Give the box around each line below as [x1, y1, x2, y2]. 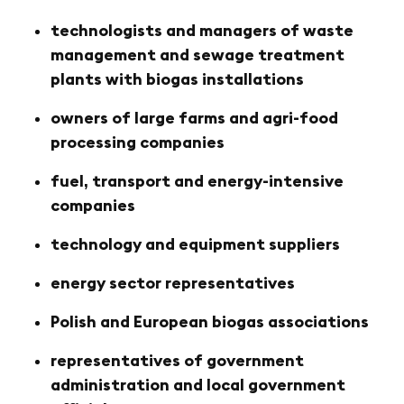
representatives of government [50, 350, 304, 372]
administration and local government [50, 374, 345, 396]
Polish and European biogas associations [50, 311, 369, 333]
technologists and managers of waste [50, 20, 353, 41]
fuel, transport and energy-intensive [50, 170, 344, 192]
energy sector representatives [50, 272, 295, 294]
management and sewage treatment [50, 44, 344, 66]
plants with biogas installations [50, 69, 304, 90]
